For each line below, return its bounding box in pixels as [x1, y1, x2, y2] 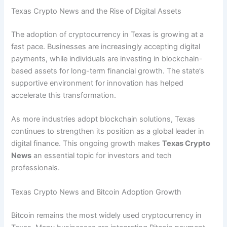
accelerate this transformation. [11, 91, 117, 100]
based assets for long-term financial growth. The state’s [11, 66, 205, 76]
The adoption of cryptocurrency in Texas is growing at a [11, 30, 204, 40]
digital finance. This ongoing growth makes [11, 139, 163, 148]
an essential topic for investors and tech [31, 151, 172, 161]
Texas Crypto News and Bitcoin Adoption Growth [11, 187, 182, 197]
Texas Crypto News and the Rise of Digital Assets [11, 7, 182, 16]
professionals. [11, 163, 60, 173]
